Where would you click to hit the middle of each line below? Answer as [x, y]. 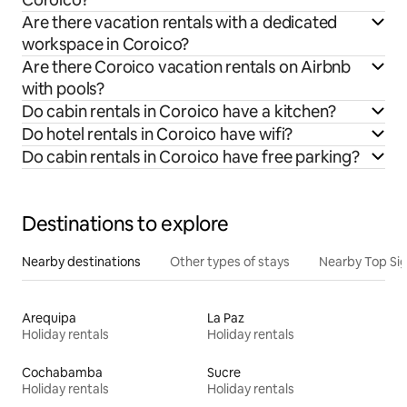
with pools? [64, 88]
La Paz [226, 318]
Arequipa [49, 318]
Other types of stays [230, 261]
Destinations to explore [125, 223]
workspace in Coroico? [106, 44]
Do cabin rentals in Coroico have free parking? [191, 156]
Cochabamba [62, 372]
